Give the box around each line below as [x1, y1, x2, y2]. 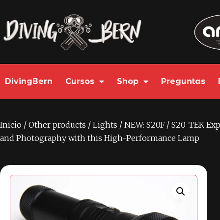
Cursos [65, 77, 94, 86]
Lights [93, 120, 117, 130]
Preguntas [161, 77, 205, 86]
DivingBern [5, 77, 53, 86]
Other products [28, 120, 86, 130]
